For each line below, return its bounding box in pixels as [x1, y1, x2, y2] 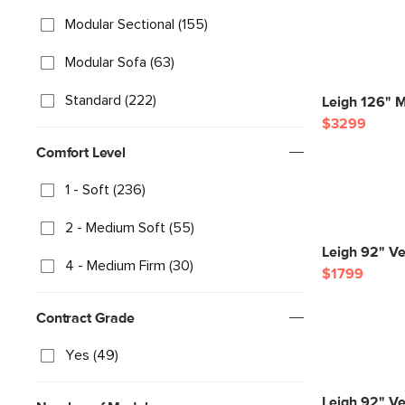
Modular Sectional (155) [65, 17, 208, 32]
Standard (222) [65, 93, 156, 108]
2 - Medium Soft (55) [65, 221, 194, 235]
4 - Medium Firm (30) [65, 259, 193, 273]
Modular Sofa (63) [65, 55, 174, 70]
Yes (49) [65, 348, 118, 363]
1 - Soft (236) [65, 183, 146, 197]
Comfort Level [36, 146, 126, 160]
